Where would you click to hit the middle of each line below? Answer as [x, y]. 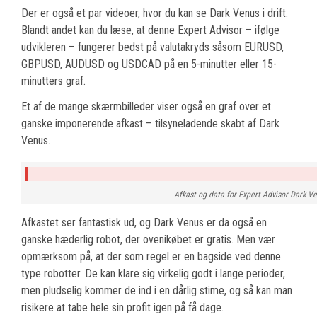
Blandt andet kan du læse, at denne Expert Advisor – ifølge [150, 30]
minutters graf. [53, 81]
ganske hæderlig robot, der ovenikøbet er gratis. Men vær [148, 239]
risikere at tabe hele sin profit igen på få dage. [122, 307]
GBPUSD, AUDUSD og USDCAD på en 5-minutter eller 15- [149, 64]
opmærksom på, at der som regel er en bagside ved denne [151, 256]
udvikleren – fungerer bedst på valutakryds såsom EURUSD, [152, 47]
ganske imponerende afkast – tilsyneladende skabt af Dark [150, 123]
